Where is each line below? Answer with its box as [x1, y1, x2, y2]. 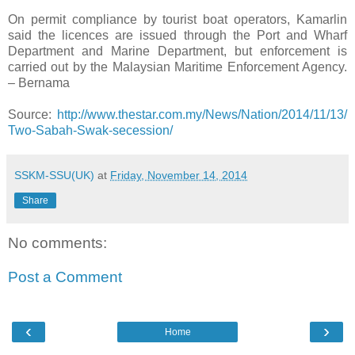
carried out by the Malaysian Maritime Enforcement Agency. [8, 59, 347, 74]
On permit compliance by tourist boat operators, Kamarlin [8, 12, 347, 26]
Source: [8, 107, 57, 121]
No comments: [8, 234, 107, 251]
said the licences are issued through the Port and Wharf [8, 28, 347, 42]
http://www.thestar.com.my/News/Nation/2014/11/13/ [57, 107, 347, 121]
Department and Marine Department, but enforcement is [8, 44, 347, 58]
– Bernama [8, 75, 73, 90]
